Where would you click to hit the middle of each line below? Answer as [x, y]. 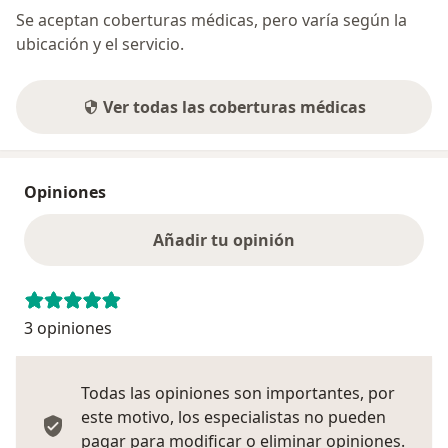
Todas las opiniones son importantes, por [238, 393]
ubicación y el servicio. [100, 44]
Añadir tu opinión [224, 240]
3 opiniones [68, 328]
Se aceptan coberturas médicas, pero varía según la [211, 20]
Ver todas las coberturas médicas [234, 107]
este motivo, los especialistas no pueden [233, 417]
